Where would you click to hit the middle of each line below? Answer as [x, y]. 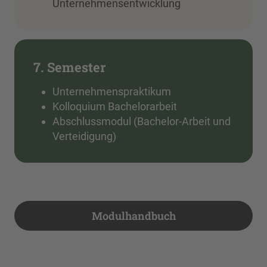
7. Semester [70, 67]
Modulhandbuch [133, 215]
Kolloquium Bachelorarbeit [115, 106]
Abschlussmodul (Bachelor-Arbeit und [142, 121]
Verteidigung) [84, 136]
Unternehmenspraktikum [112, 91]
